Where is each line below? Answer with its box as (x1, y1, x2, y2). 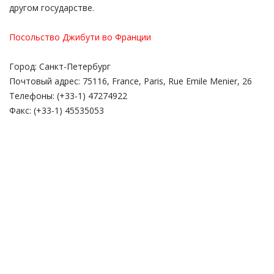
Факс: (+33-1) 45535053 (9, 104, 104, 116)
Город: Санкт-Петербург (9, 60, 111, 72)
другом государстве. (9, 1, 94, 13)
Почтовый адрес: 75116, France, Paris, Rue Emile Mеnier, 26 (9, 75, 252, 87)
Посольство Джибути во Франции (9, 31, 151, 43)
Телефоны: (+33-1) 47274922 (9, 89, 127, 102)
